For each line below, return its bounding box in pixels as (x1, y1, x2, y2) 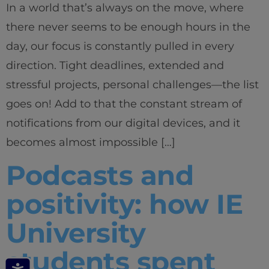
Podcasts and (6, 158, 193, 192)
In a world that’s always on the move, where (6, 1, 244, 15)
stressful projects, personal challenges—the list (6, 78, 259, 92)
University (6, 216, 145, 249)
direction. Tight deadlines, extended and (6, 59, 224, 73)
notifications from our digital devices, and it (6, 116, 240, 130)
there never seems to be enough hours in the (6, 20, 250, 34)
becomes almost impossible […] (6, 136, 175, 150)
